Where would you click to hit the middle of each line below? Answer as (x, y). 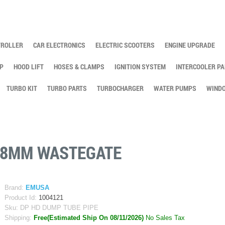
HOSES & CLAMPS (79, 67)
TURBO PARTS (67, 88)
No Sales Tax (165, 218)
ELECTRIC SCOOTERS (125, 45)
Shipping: (18, 218)
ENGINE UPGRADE (190, 45)
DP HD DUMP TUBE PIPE (59, 208)
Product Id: (21, 198)
